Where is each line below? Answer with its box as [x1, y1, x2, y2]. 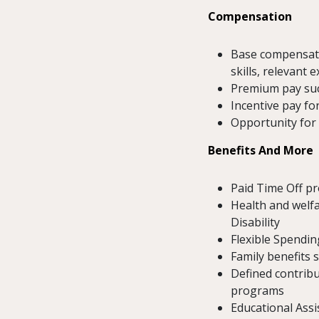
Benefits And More [208, 142, 313, 159]
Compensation [208, 9, 292, 25]
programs [231, 283, 284, 299]
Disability [231, 214, 280, 231]
